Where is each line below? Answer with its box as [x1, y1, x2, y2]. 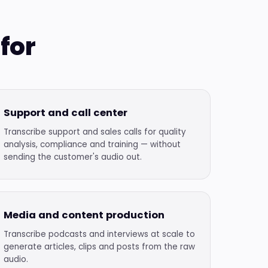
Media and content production [4, 208, 165, 222]
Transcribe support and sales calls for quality [4, 126, 187, 138]
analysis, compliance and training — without [4, 139, 181, 150]
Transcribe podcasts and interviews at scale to [4, 229, 196, 240]
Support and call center [4, 106, 128, 120]
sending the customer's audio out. [4, 151, 142, 163]
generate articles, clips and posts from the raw [4, 241, 196, 252]
